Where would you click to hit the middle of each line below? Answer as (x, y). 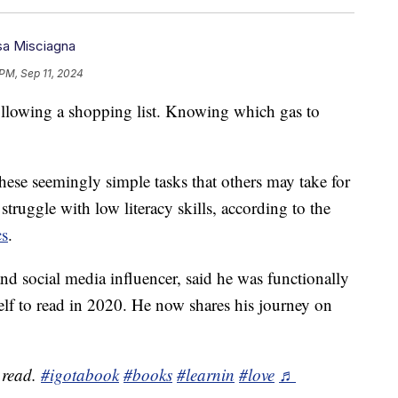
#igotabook (80, 375)
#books (148, 375)
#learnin (206, 375)
